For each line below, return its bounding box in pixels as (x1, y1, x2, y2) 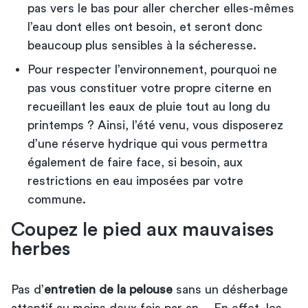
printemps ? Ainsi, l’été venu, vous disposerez (27, 118, 283, 131)
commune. (27, 192, 86, 206)
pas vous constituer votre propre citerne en (27, 81, 272, 94)
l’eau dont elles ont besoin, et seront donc (27, 20, 263, 33)
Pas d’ (11, 283, 44, 296)
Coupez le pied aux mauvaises (11, 219, 274, 239)
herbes (11, 239, 70, 258)
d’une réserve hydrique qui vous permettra (27, 137, 267, 150)
